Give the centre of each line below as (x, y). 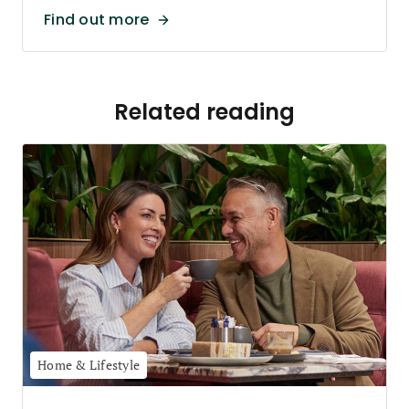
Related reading (204, 112)
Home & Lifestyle (89, 365)
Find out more (97, 20)
